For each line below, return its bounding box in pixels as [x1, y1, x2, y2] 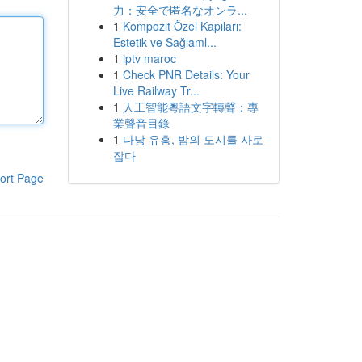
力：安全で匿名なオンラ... [112, 2, 247, 18]
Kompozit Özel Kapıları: [122, 18, 242, 34]
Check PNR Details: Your [122, 66, 250, 82]
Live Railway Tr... [112, 82, 200, 99]
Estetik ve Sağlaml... [112, 34, 217, 50]
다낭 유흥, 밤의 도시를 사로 [122, 131, 263, 147]
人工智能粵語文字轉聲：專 [122, 99, 259, 115]
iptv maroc [122, 50, 176, 66]
